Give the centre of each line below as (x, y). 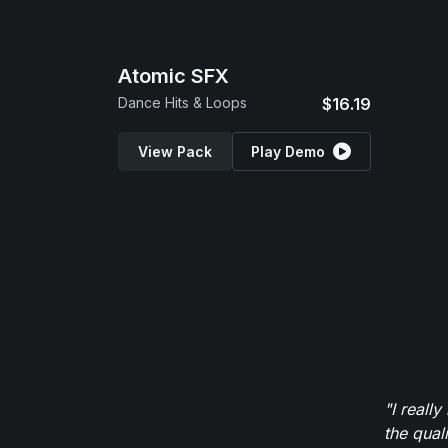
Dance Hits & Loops (182, 102)
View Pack (174, 151)
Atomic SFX (173, 76)
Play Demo (288, 151)
